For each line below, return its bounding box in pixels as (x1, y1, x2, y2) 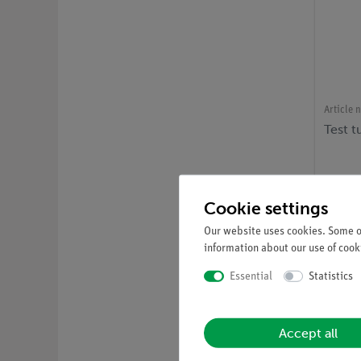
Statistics (309, 270, 353, 283)
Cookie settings (204, 197, 328, 218)
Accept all (279, 325, 338, 341)
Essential (229, 270, 272, 283)
